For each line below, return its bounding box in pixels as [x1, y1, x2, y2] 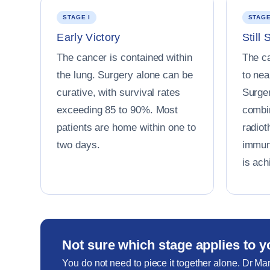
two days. [57, 139, 100, 151]
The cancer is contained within [57, 52, 192, 63]
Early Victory [57, 31, 121, 43]
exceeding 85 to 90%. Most [57, 104, 178, 116]
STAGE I [63, 14, 91, 20]
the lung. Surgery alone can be [57, 69, 193, 81]
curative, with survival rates [57, 87, 180, 98]
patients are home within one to [57, 122, 196, 133]
